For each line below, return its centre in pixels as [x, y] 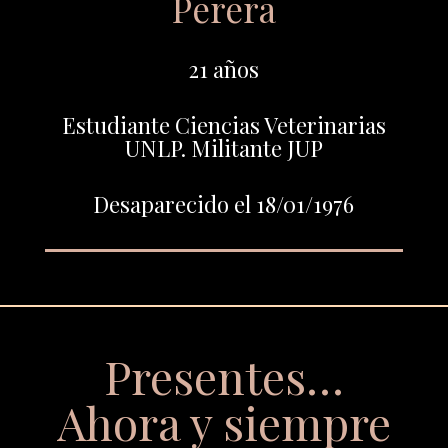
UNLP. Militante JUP [223, 147]
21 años [224, 68]
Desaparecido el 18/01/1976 [224, 203]
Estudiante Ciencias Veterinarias [223, 124]
